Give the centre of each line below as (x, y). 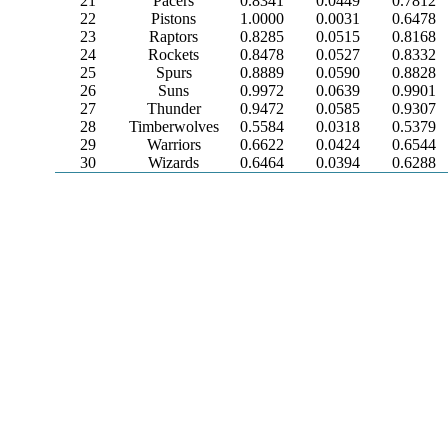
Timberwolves (173, 126)
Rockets (174, 54)
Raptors (174, 36)
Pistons (174, 18)
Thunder (173, 108)
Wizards (174, 162)
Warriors (173, 144)
